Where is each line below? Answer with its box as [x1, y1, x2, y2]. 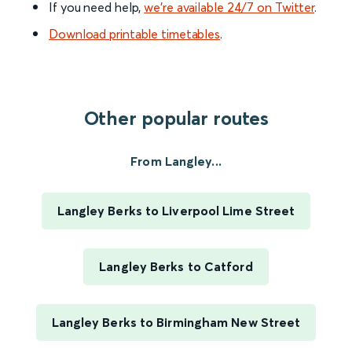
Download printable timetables [49, 26, 221, 42]
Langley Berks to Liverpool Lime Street [57, 203, 295, 219]
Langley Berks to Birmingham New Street [51, 314, 301, 331]
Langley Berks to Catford [99, 258, 253, 275]
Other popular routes [83, 107, 269, 130]
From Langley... [130, 153, 222, 170]
